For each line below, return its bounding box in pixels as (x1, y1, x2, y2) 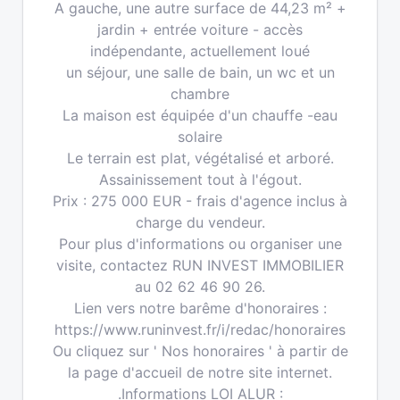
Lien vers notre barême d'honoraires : (73, 299, 327, 317)
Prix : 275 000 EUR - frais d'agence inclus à (53, 192, 347, 210)
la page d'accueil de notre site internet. (68, 363, 332, 381)
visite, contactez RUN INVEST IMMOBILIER (56, 256, 344, 274)
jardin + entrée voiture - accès (97, 21, 303, 38)
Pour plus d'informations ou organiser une (58, 235, 342, 253)
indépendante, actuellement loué (90, 42, 310, 60)
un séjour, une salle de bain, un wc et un (65, 63, 335, 81)
